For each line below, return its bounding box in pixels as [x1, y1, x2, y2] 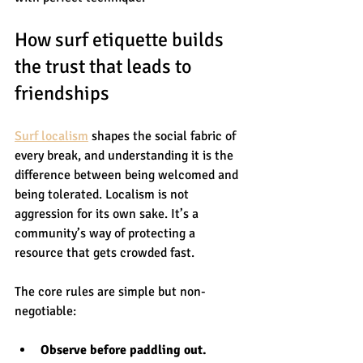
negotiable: [15, 302, 76, 319]
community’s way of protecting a [15, 224, 199, 241]
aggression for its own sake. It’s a [15, 205, 202, 222]
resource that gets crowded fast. [15, 244, 194, 261]
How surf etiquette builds [15, 27, 228, 52]
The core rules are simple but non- [15, 283, 206, 300]
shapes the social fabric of [88, 127, 239, 144]
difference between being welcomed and [15, 166, 241, 183]
